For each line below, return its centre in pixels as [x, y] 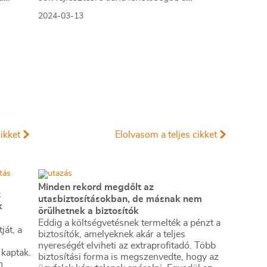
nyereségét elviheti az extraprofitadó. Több [127, 246]
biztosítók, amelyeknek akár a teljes [112, 234]
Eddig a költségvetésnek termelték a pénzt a [129, 223]
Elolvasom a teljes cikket [166, 135]
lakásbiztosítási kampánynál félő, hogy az [125, 9]
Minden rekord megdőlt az [96, 187]
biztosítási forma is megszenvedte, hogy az [128, 257]
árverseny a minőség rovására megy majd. [127, 20]
